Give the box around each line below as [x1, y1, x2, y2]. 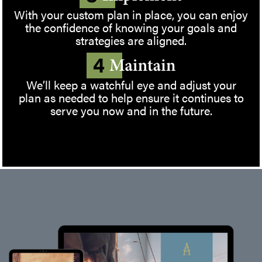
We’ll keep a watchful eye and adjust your [26, 76, 236, 93]
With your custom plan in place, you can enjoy [14, 6, 248, 23]
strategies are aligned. [75, 32, 187, 49]
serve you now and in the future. [50, 102, 212, 119]
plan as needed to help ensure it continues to [18, 89, 244, 106]
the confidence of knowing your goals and [25, 19, 237, 36]
